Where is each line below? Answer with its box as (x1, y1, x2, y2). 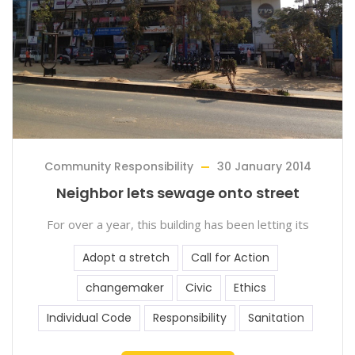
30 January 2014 (216, 158, 311, 174)
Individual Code (47, 310, 132, 326)
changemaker (85, 280, 164, 296)
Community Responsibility (44, 158, 193, 174)
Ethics (233, 280, 266, 296)
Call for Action (190, 250, 269, 265)
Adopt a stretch (82, 250, 170, 265)
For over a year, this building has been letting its (46, 216, 309, 232)
